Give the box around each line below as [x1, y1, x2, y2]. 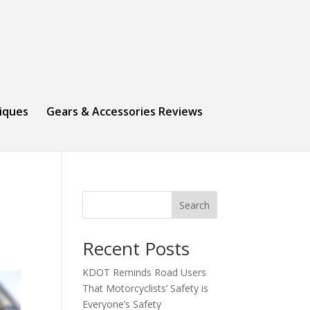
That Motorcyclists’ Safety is [82, 282, 209, 295]
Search [179, 198, 210, 212]
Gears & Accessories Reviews [46, 104, 203, 119]
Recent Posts [82, 236, 190, 261]
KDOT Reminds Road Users [82, 266, 207, 279]
